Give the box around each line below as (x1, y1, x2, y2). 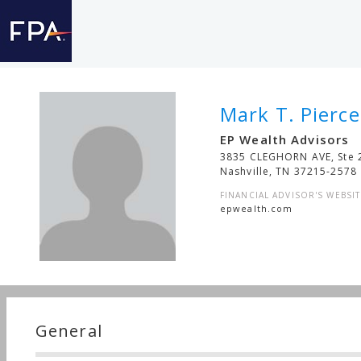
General (35, 319, 102, 342)
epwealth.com (220, 202, 293, 214)
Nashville (220, 164, 270, 178)
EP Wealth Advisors (220, 131, 350, 147)
